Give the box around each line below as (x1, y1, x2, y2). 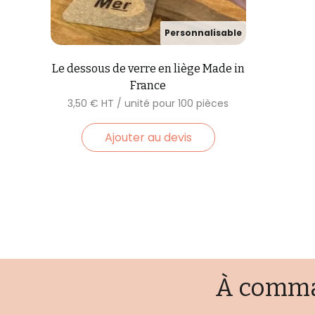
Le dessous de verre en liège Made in (51, 61, 245, 75)
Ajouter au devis (104, 129, 192, 146)
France (130, 78, 167, 92)
